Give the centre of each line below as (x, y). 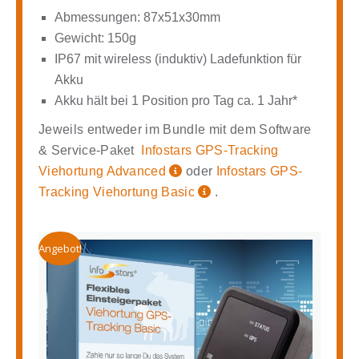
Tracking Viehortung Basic (117, 192)
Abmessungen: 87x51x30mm (137, 17)
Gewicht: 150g (95, 38)
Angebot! (60, 248)
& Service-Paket (87, 150)
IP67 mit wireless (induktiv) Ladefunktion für (178, 58)
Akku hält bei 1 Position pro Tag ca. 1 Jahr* (176, 100)
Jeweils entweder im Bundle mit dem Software (175, 129)
